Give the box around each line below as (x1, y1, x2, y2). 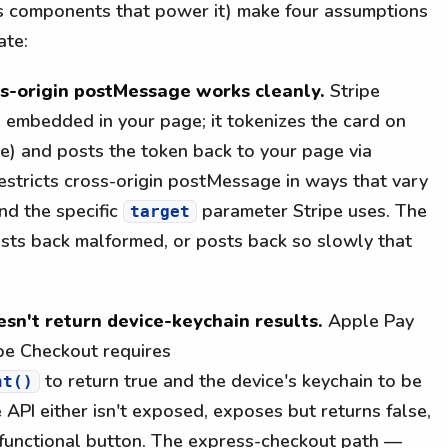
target (130, 201, 190, 221)
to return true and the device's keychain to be (40, 368, 422, 393)
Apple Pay (323, 308, 414, 333)
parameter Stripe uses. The (197, 198, 427, 223)
